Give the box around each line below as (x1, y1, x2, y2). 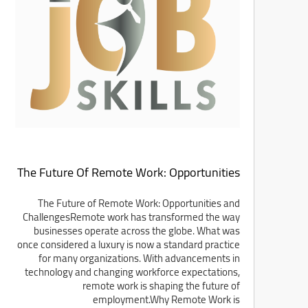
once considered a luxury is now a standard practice (16, 234, 240, 255)
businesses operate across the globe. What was (33, 221, 240, 241)
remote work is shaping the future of (82, 276, 240, 296)
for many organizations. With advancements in (38, 248, 240, 269)
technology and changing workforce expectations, (24, 262, 240, 283)
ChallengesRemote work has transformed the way (22, 207, 240, 228)
